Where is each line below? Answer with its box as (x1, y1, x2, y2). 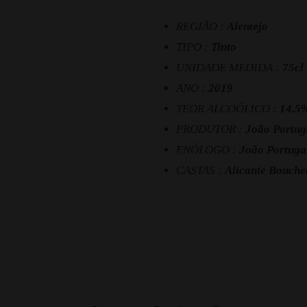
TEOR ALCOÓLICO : (175, 102, 280, 116)
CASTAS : (175, 164, 225, 177)
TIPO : (175, 40, 211, 54)
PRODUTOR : (175, 123, 245, 136)
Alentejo (226, 20, 268, 34)
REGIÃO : (175, 20, 227, 34)
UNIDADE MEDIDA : (175, 61, 282, 75)
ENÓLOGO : (175, 143, 239, 157)
